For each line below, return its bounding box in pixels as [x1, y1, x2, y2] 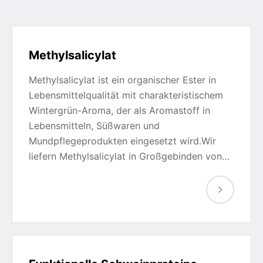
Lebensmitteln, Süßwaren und [29, 120, 160, 131]
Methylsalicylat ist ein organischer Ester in [29, 74, 216, 86]
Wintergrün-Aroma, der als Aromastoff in [29, 104, 210, 116]
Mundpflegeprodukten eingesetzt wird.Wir [29, 135, 216, 147]
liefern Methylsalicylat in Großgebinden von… [29, 150, 230, 162]
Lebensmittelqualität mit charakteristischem [29, 89, 223, 101]
